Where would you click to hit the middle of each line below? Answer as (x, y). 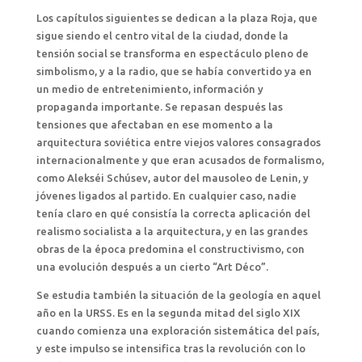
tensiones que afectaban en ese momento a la (154, 124)
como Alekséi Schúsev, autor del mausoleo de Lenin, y (172, 178)
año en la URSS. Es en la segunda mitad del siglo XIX (168, 313)
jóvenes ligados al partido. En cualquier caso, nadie (166, 196)
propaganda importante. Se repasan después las (159, 107)
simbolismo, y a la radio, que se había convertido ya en (174, 71)
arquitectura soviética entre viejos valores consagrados (178, 142)
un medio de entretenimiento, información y (149, 89)
